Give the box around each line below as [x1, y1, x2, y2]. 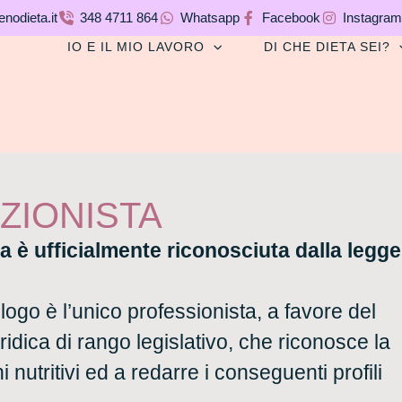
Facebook [261, 10, 320, 25]
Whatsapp [179, 10, 240, 25]
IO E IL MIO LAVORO [67, 39, 205, 54]
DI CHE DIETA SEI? [264, 39, 391, 54]
